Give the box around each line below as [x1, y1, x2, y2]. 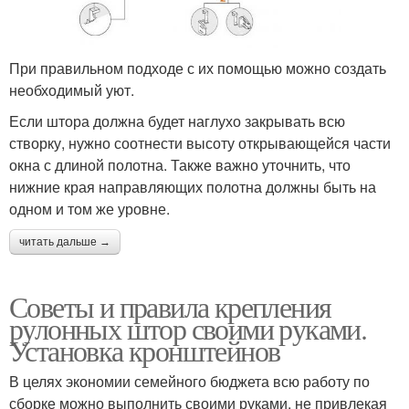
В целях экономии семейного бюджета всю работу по [9, 370, 370, 392]
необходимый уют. [9, 79, 134, 100]
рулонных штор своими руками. [9, 308, 367, 348]
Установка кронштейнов [9, 330, 280, 370]
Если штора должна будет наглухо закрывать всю [9, 110, 345, 131]
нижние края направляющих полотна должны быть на [9, 175, 376, 197]
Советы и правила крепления [9, 286, 331, 326]
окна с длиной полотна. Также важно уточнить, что [9, 153, 351, 175]
